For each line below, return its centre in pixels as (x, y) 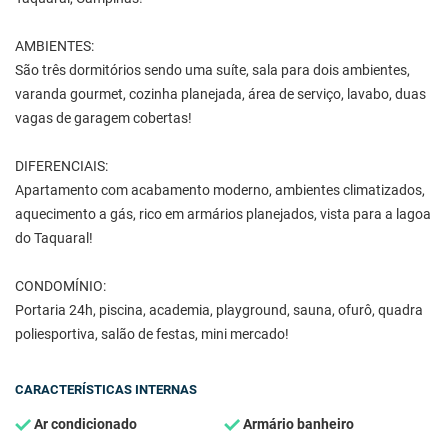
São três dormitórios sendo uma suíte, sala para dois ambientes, (212, 70)
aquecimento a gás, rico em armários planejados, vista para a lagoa (223, 214)
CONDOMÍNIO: (60, 286)
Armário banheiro (297, 424)
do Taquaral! (54, 238)
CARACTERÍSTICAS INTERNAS (106, 389)
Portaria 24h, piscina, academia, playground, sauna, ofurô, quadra (219, 310)
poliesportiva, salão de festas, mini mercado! (152, 334)
